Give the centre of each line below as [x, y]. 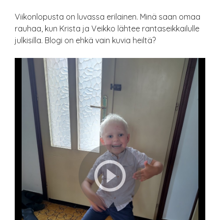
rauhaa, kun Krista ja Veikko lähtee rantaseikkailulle [107, 28]
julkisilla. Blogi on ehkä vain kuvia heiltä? [85, 40]
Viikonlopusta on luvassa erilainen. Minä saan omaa [108, 16]
